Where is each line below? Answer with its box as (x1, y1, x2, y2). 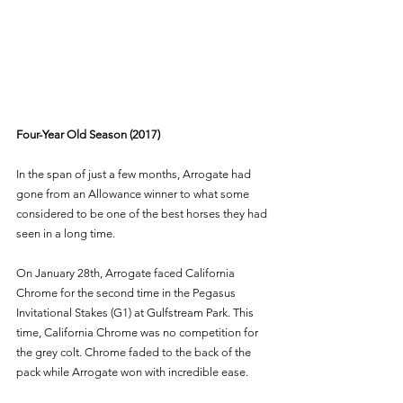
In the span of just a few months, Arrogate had (16, 166, 254, 181)
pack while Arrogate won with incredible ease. (16, 364, 251, 379)
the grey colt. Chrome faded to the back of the (16, 345, 254, 359)
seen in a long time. (16, 226, 118, 240)
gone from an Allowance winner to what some (16, 186, 252, 201)
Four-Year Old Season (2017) (16, 127, 163, 141)
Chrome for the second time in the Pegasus (16, 285, 238, 300)
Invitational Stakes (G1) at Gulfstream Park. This (16, 305, 256, 319)
